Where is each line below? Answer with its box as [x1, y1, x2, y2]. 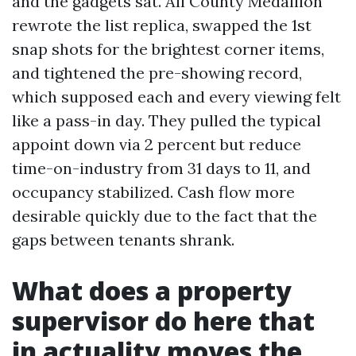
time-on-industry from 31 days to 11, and [12, 158, 311, 178]
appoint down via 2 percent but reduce [12, 134, 301, 154]
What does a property [12, 273, 292, 308]
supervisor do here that [12, 304, 315, 338]
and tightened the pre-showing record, [12, 63, 302, 83]
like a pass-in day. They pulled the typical [12, 110, 321, 130]
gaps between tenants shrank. [12, 230, 234, 250]
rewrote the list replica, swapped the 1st [12, 15, 311, 35]
